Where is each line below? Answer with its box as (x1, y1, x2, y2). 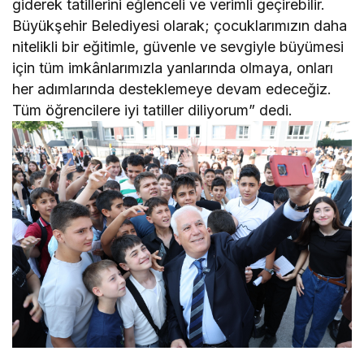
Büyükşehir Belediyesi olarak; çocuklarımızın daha (12, 17, 348, 35)
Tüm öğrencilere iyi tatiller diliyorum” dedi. (12, 102, 293, 119)
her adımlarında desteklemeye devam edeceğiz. (12, 80, 332, 98)
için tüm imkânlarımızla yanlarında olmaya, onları (12, 59, 334, 77)
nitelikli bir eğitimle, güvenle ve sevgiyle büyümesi (12, 38, 344, 56)
